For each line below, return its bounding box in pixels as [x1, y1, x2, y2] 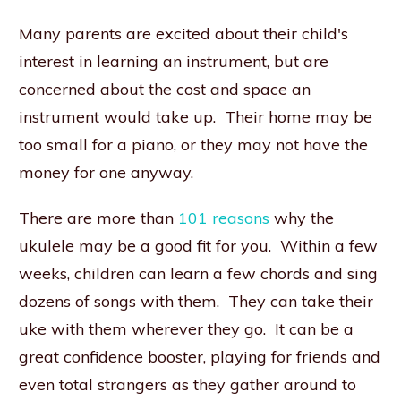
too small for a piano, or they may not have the [19, 134, 368, 155]
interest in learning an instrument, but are [19, 51, 328, 72]
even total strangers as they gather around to [19, 374, 356, 395]
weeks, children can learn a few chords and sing [19, 263, 378, 284]
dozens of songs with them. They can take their [19, 291, 373, 311]
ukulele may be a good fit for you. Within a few [19, 235, 378, 256]
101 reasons [178, 208, 269, 228]
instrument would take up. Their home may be [19, 107, 372, 127]
